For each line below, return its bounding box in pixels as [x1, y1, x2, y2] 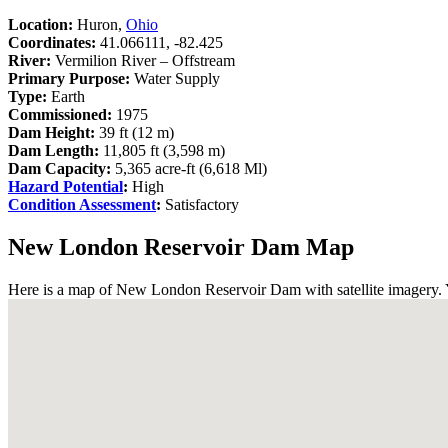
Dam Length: [8, 141, 99, 159]
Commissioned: [8, 105, 112, 123]
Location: [8, 15, 73, 33]
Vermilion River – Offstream [51, 51, 235, 69]
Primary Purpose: [8, 69, 130, 87]
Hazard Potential [8, 177, 123, 195]
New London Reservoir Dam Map [8, 233, 354, 260]
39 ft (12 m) [95, 123, 174, 141]
